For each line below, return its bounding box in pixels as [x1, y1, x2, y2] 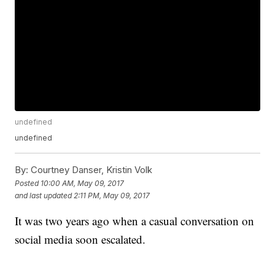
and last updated [15, 190, 72, 200]
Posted [15, 178, 41, 188]
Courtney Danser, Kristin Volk [28, 164, 153, 176]
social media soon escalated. [15, 231, 146, 247]
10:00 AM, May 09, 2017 [41, 178, 125, 188]
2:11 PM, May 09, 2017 [74, 190, 150, 200]
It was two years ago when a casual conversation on [15, 213, 255, 229]
